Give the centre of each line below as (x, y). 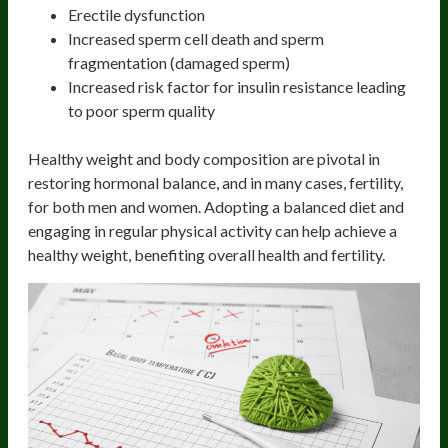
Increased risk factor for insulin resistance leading (237, 86)
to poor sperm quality (141, 110)
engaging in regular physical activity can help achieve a (212, 230)
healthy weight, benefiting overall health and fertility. (208, 254)
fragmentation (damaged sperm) (179, 62)
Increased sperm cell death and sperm (196, 38)
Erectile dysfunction (136, 14)
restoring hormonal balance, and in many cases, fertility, (215, 182)
